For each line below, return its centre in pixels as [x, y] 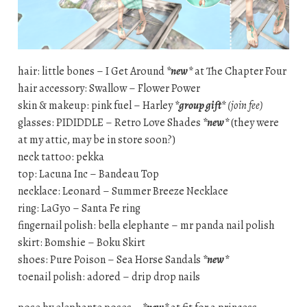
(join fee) [245, 106]
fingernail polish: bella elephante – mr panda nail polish [146, 226]
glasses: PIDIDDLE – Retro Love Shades [110, 123]
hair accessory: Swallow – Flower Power [109, 89]
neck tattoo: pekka [61, 157]
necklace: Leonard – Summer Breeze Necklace [123, 192]
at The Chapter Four [239, 72]
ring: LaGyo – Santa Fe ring [79, 209]
